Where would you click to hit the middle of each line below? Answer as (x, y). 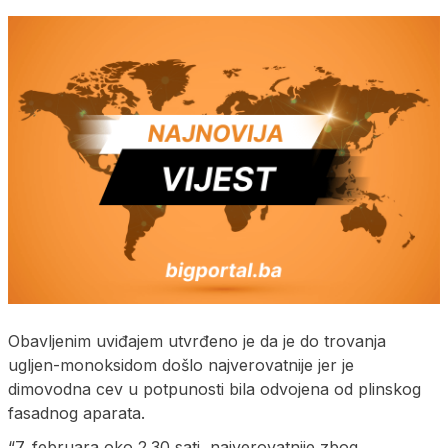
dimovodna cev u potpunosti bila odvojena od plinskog (214, 388)
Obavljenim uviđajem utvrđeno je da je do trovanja (197, 340)
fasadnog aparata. (76, 412)
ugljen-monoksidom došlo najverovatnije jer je (181, 364)
